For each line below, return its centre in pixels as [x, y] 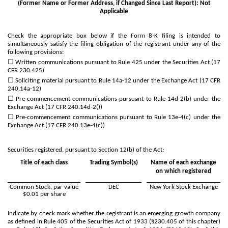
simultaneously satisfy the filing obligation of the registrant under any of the [114, 44]
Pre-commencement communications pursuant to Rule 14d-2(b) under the [117, 99]
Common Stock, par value [44, 187]
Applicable [114, 11]
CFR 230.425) [26, 70]
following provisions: [36, 52]
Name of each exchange [183, 162]
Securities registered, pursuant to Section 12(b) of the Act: [86, 150]
